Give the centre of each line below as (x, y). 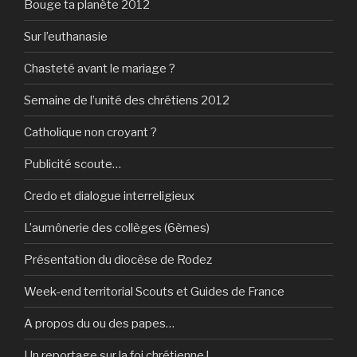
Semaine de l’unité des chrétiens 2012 (127, 100)
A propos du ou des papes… (99, 323)
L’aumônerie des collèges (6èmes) (117, 228)
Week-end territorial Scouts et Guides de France (154, 291)
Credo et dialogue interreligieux (109, 196)
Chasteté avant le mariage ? (100, 68)
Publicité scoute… (73, 164)
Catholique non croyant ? (90, 132)
